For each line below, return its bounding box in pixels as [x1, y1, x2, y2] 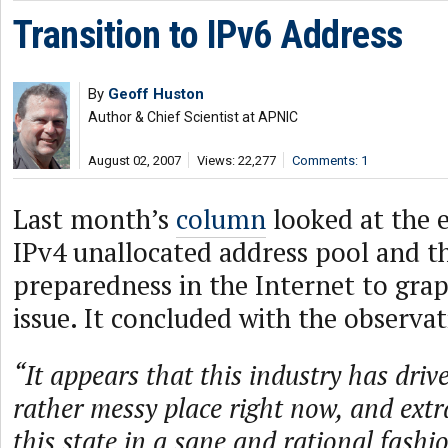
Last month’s [13, 201, 176, 237]
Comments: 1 [292, 153, 368, 168]
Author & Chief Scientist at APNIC [88, 109, 298, 125]
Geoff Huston [108, 85, 204, 103]
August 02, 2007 [88, 153, 181, 168]
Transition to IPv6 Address [13, 13, 403, 57]
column [176, 201, 266, 237]
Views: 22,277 [197, 153, 276, 168]
